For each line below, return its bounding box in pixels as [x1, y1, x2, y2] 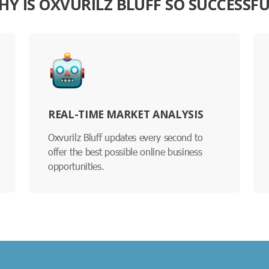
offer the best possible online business [48, 145, 202, 158]
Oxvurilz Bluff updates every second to [48, 130, 203, 144]
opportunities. [48, 159, 104, 172]
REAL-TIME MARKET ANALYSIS [48, 106, 204, 121]
